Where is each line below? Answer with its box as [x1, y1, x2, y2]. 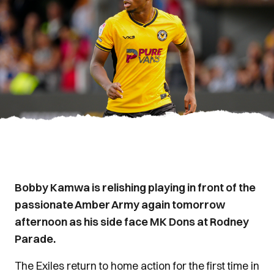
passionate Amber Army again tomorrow [15, 198, 225, 212]
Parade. [15, 232, 56, 246]
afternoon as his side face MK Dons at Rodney [15, 215, 249, 229]
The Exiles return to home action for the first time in [15, 259, 259, 273]
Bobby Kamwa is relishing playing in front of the [15, 180, 256, 194]
